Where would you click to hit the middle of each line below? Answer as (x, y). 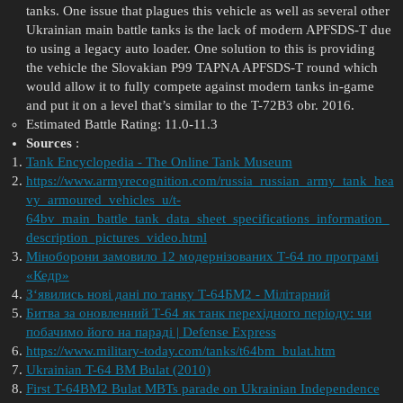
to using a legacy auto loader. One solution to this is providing (200, 49)
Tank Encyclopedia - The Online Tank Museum (159, 162)
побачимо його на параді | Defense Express (151, 332)
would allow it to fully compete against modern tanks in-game (200, 87)
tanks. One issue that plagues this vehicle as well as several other (207, 11)
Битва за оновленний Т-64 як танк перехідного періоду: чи (198, 313)
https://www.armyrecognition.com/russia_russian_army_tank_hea (210, 181)
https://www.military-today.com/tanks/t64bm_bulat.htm (180, 351)
